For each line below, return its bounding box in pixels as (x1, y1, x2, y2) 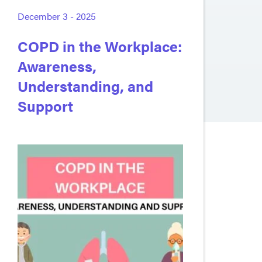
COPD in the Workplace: (18, 36, 182, 56)
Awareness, (18, 56, 96, 76)
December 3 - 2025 (18, 9, 96, 23)
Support (18, 95, 73, 116)
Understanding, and (18, 75, 153, 96)
